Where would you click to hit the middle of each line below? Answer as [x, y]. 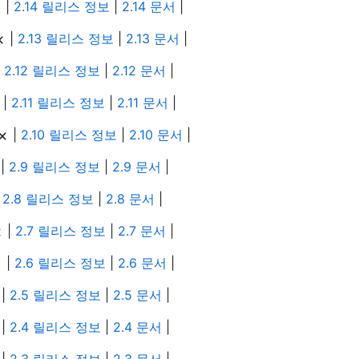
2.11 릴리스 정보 [58, 103]
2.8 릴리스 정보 [48, 199]
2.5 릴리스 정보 [55, 295]
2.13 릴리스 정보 [66, 39]
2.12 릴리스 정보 [52, 71]
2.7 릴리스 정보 [61, 231]
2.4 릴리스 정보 [55, 327]
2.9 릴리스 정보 [54, 167]
